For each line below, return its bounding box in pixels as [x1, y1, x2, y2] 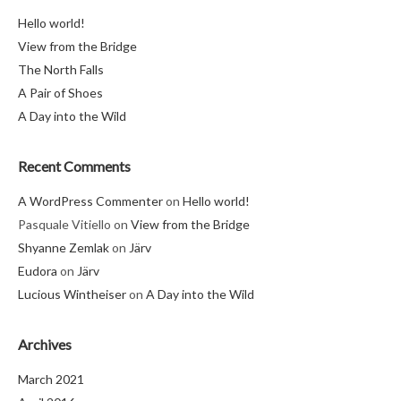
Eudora [18, 262, 57, 278]
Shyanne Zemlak [18, 239, 109, 255]
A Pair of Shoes [18, 84, 103, 100]
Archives [18, 335, 72, 353]
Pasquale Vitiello [18, 216, 111, 232]
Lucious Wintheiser [18, 286, 126, 302]
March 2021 [18, 371, 84, 387]
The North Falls [18, 61, 104, 77]
